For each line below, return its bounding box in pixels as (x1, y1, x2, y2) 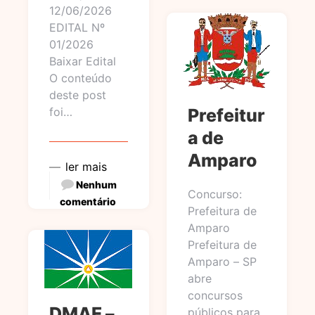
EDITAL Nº (49, 20, 105, 34)
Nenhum (76, 179, 117, 191)
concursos (187, 288, 243, 302)
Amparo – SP (187, 255, 257, 269)
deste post (49, 88, 106, 102)
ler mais (65, 160, 107, 174)
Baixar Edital (49, 54, 116, 68)
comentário (60, 195, 116, 207)
